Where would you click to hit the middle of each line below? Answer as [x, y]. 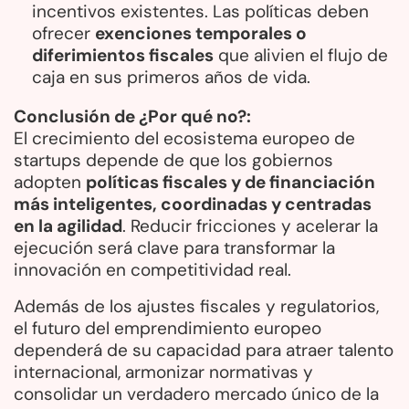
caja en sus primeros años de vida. [171, 77]
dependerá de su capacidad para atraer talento [204, 350]
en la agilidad [68, 225]
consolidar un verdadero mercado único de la [196, 393]
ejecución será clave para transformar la [174, 247]
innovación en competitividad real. [152, 269]
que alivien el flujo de [301, 55]
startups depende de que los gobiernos [173, 160]
